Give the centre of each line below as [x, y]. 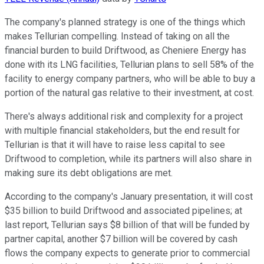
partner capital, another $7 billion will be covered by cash [121, 239]
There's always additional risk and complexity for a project [124, 117]
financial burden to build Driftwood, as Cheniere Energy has [126, 51]
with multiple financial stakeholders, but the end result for [122, 131]
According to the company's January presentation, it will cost [129, 197]
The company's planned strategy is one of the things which [125, 22]
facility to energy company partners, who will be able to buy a [130, 79]
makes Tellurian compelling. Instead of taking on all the [117, 37]
